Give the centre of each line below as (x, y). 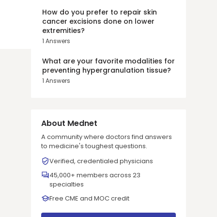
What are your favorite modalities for (108, 61)
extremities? (63, 31)
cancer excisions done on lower (98, 21)
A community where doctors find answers (107, 137)
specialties (67, 184)
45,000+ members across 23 (95, 175)
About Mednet (69, 123)
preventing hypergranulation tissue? (107, 70)
